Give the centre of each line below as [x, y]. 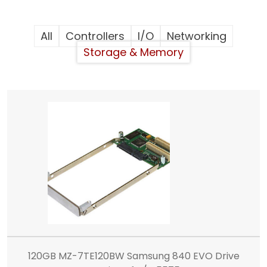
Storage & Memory [133, 52]
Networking [197, 36]
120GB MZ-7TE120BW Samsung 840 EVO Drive [133, 256]
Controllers [95, 36]
